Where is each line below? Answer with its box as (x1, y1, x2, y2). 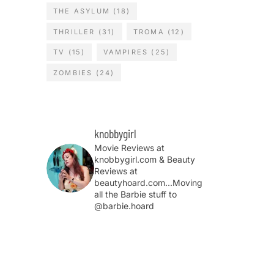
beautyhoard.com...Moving (94, 177, 202, 188)
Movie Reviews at (94, 142, 165, 153)
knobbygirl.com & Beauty (94, 154, 195, 165)
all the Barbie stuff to (94, 188, 177, 199)
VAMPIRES (103, 48, 149, 57)
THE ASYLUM (53, 7, 110, 16)
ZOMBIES (53, 68, 93, 77)
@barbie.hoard (94, 200, 154, 211)
